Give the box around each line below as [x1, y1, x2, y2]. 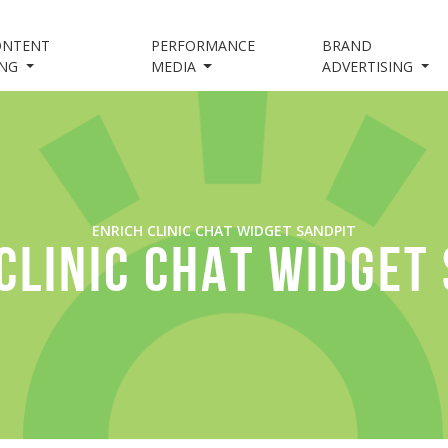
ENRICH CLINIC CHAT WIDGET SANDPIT [91, 220, 356, 240]
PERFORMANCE [150, 36, 255, 55]
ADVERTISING [322, 57, 418, 76]
